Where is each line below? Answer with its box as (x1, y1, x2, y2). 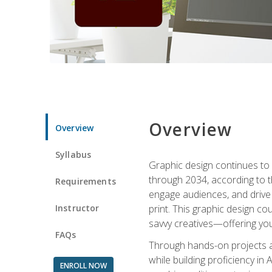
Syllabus (55, 148, 92, 160)
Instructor (55, 202, 100, 214)
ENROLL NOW (59, 260, 107, 271)
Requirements (55, 175, 116, 187)
